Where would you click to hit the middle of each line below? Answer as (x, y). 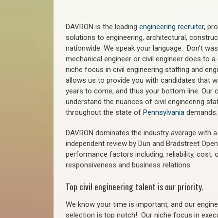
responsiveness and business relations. (129, 165)
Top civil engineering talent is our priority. (134, 186)
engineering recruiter (172, 27)
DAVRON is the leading (102, 27)
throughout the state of (104, 112)
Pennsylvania (164, 112)
